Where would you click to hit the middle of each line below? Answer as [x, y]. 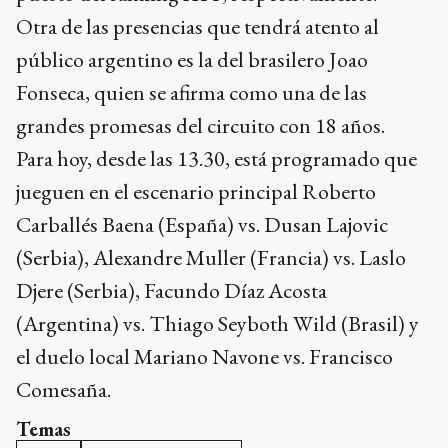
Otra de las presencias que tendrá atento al [197, 26]
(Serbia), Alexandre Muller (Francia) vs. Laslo [211, 257]
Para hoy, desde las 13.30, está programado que [216, 158]
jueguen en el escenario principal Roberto [196, 191]
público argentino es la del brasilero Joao [192, 59]
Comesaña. [65, 389]
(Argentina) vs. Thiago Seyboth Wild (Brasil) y [217, 323]
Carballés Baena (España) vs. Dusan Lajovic [202, 224]
